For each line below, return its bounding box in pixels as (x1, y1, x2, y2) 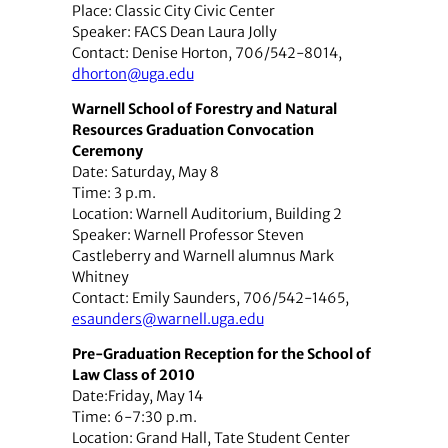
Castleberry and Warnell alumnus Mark (71, 247, 334, 266)
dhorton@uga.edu (71, 65, 194, 84)
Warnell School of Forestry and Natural (71, 100, 337, 119)
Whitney (71, 268, 129, 287)
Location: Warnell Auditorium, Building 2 (71, 205, 342, 224)
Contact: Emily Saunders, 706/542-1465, (71, 289, 349, 308)
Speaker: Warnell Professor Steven (71, 226, 304, 245)
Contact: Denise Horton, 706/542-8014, (71, 44, 342, 63)
